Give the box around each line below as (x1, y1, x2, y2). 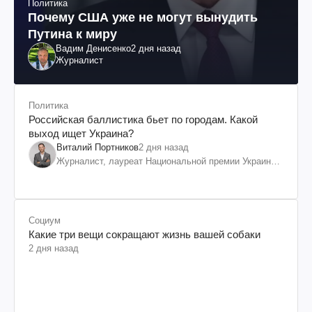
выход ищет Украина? (29, 127, 134, 139)
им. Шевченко (56, 169, 114, 180)
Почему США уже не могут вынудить (28, 10, 258, 24)
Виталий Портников (56, 141, 139, 153)
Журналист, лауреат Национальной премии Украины (56, 155, 277, 166)
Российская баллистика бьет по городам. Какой (29, 113, 258, 125)
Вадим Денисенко (56, 42, 131, 54)
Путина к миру (28, 26, 117, 41)
